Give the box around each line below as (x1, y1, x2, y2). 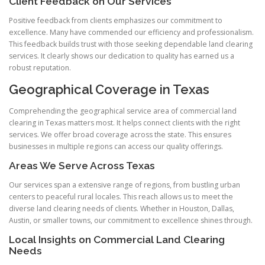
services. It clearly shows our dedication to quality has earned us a (9, 51, 234, 62)
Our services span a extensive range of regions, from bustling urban (9, 179, 240, 190)
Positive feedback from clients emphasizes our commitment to (9, 15, 222, 26)
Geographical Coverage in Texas (9, 82, 209, 98)
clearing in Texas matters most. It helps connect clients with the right (9, 117, 240, 128)
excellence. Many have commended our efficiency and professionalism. (9, 27, 254, 38)
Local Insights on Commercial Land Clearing (9, 233, 225, 245)
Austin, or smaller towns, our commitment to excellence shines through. (9, 215, 253, 225)
